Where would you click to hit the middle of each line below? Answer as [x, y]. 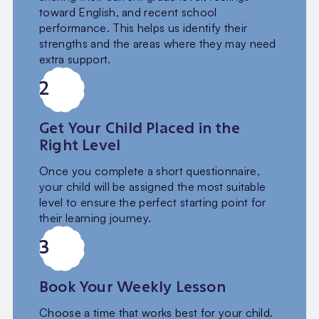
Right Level [80, 145]
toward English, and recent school [128, 12]
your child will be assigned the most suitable [153, 186]
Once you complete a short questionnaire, [150, 171]
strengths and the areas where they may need [158, 44]
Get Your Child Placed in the [140, 128]
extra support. [75, 59]
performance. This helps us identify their [143, 28]
